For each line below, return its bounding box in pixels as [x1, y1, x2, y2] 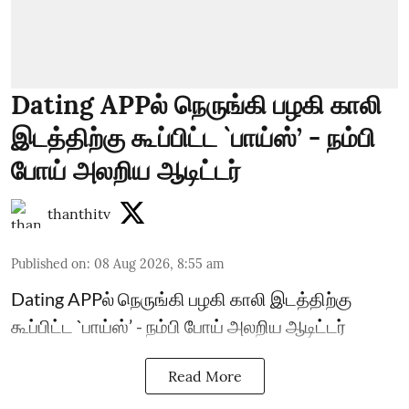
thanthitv [47, 204, 110, 223]
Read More [167, 367, 242, 385]
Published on [11, 256, 87, 272]
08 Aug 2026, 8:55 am [94, 256, 225, 272]
